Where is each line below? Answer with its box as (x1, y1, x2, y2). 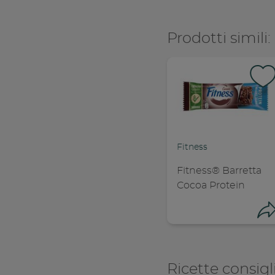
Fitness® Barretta (176, 166, 261, 176)
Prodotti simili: (166, 31, 271, 47)
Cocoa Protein (176, 180, 245, 191)
